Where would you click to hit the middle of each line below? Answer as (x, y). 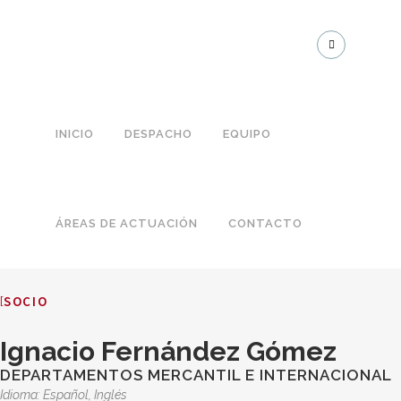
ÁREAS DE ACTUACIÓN (127, 223)
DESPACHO (158, 134)
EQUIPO (247, 134)
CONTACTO (265, 223)
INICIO (75, 134)
